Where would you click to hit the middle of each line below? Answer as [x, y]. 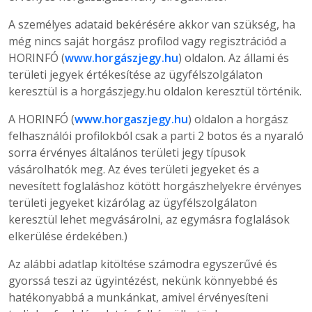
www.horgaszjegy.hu [131, 119]
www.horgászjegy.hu [122, 58]
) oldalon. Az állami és [234, 58]
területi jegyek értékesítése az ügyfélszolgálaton [135, 75]
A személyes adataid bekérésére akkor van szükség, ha [152, 24]
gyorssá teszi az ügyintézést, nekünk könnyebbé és [143, 281]
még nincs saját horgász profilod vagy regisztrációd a [147, 41]
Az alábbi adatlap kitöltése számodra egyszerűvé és [143, 264]
